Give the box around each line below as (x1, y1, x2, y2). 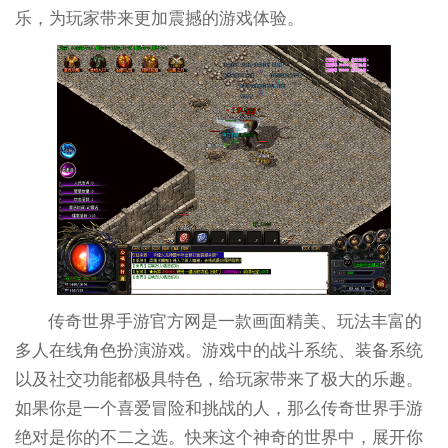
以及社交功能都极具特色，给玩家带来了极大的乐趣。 (14, 370, 423, 390)
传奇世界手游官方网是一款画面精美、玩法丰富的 (48, 312, 423, 332)
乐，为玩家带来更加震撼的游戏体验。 (14, 9, 304, 29)
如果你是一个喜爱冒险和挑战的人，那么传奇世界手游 (14, 399, 423, 419)
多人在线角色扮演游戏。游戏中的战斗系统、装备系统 (14, 341, 423, 361)
